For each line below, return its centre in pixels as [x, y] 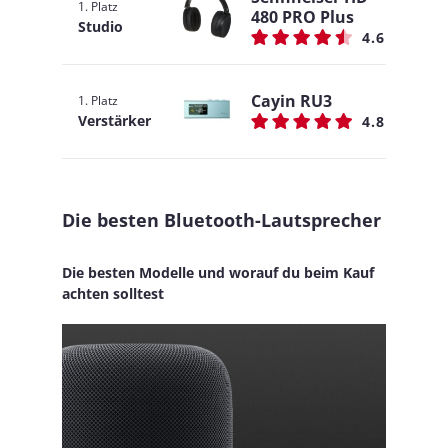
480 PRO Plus [302, 17]
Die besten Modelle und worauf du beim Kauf [218, 272]
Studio [100, 26]
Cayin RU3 [291, 101]
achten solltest [113, 293]
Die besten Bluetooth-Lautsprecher [221, 220]
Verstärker [114, 120]
